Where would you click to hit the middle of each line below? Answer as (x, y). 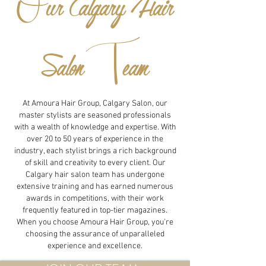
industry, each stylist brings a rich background (95, 151)
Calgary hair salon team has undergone (95, 175)
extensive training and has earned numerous (95, 187)
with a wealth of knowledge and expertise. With (95, 127)
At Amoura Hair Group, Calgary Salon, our (95, 104)
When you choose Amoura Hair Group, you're (95, 222)
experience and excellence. (95, 246)
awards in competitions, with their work (95, 199)
